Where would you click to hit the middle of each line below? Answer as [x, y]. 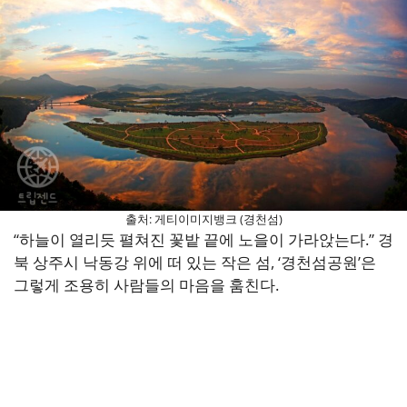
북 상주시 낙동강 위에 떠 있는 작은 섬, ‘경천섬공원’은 [195, 262]
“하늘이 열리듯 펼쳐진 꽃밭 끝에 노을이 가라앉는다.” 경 [203, 239]
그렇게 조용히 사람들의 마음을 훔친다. [146, 284]
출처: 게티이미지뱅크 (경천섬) [203, 218]
